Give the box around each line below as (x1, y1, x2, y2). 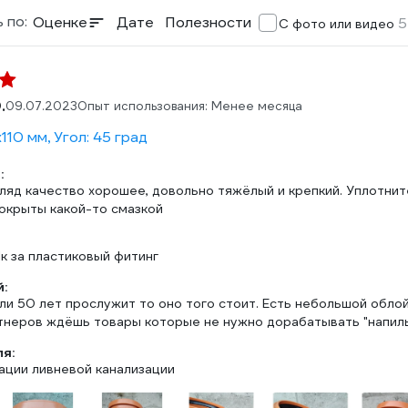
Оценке (33, 13, 87, 32)
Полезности (165, 13, 251, 32)
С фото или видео (279, 15, 398, 32)
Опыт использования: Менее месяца (77, 98, 302, 114)
